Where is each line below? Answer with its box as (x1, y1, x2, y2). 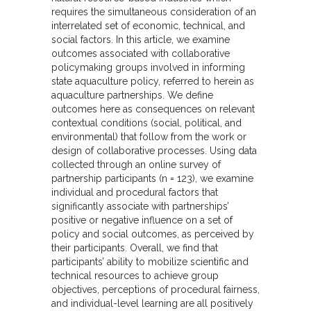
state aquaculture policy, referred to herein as (51, 75, 254, 87)
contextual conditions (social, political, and (51, 117, 242, 128)
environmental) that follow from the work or (51, 131, 246, 142)
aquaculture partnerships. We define (51, 89, 213, 101)
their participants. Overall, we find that (51, 242, 218, 253)
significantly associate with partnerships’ (51, 200, 229, 212)
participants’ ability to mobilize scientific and (51, 255, 249, 267)
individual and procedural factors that (51, 186, 218, 198)
